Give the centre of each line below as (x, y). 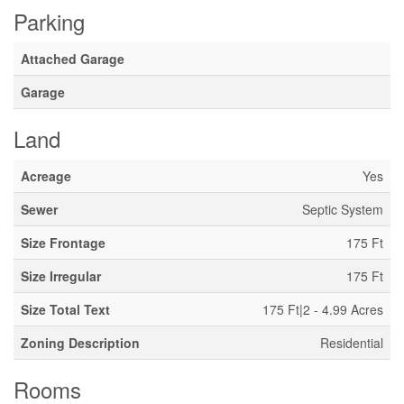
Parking (49, 21)
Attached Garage (73, 59)
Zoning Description (80, 343)
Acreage (46, 176)
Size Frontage (63, 243)
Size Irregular (61, 276)
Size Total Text (65, 309)
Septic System (343, 209)
